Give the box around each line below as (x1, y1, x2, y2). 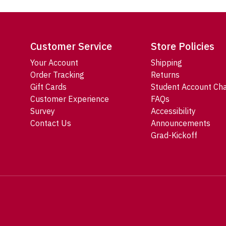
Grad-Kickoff (150, 130, 197, 141)
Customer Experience (30, 94, 109, 104)
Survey (30, 106, 55, 117)
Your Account (30, 58, 78, 68)
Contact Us (30, 118, 71, 129)
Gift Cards (30, 82, 67, 92)
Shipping (150, 58, 182, 68)
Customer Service (30, 39, 112, 53)
